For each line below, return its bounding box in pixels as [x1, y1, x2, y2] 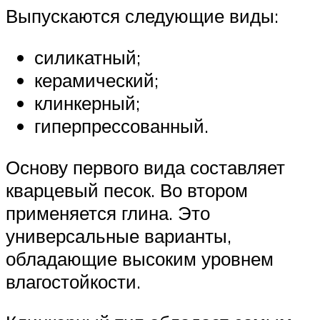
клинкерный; [34, 91, 140, 115]
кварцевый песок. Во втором [6, 178, 248, 201]
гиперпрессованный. [34, 114, 209, 138]
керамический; [34, 69, 159, 92]
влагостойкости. [6, 269, 141, 293]
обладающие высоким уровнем [6, 246, 274, 270]
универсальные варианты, [6, 224, 231, 247]
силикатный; [34, 46, 141, 69]
